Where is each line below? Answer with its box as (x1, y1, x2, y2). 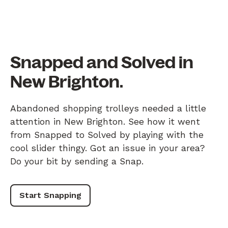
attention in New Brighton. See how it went (10, 116, 200, 127)
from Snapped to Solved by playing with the (10, 129, 204, 140)
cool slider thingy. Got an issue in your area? (10, 142, 205, 153)
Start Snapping (19, 190, 81, 200)
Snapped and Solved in (10, 53, 193, 72)
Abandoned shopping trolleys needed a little (10, 103, 206, 113)
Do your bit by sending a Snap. (10, 156, 144, 166)
